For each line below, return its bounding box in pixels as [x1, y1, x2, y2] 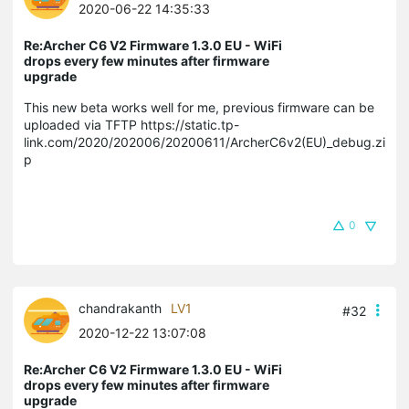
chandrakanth [79, 299, 162, 316]
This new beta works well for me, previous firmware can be [24, 99, 374, 115]
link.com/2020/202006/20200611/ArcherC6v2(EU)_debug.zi [24, 133, 385, 150]
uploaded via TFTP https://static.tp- [24, 116, 239, 132]
